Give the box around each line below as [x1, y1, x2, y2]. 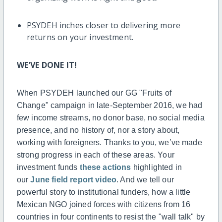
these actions [79, 163, 131, 172]
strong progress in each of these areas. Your [16, 151, 174, 160]
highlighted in [131, 163, 182, 172]
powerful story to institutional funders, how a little [16, 188, 191, 197]
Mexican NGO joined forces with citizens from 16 [16, 200, 191, 209]
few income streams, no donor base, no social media [16, 113, 205, 122]
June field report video [30, 175, 117, 184]
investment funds [16, 163, 80, 172]
